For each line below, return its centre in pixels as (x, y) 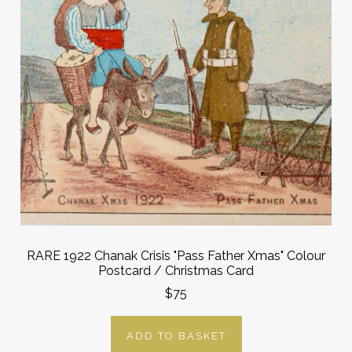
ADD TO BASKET (176, 335)
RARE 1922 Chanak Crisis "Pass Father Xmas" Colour (176, 256)
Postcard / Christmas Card (176, 271)
